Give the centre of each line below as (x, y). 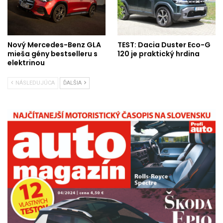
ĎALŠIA (73, 83)
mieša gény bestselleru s (53, 54)
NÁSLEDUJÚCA (34, 83)
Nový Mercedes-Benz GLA (54, 45)
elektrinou (26, 62)
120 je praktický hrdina (159, 54)
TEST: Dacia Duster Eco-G (164, 45)
